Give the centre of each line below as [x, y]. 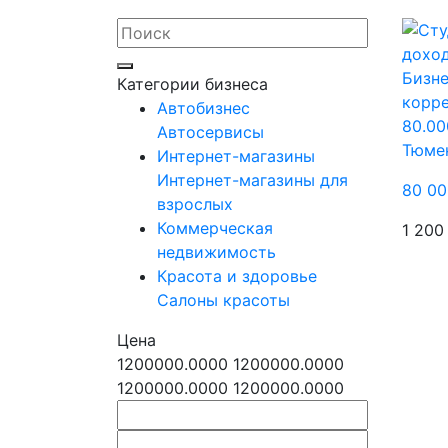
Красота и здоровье [237, 276]
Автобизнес [203, 108]
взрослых [195, 204]
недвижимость [216, 252]
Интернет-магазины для [252, 180]
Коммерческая [215, 228]
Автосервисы [210, 132]
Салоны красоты [223, 300]
